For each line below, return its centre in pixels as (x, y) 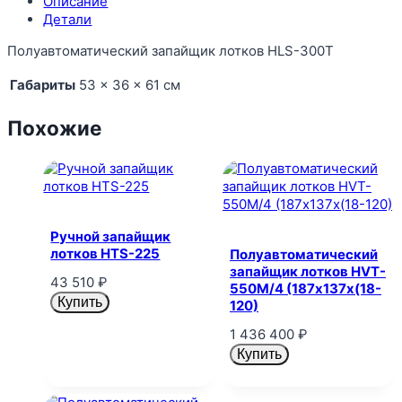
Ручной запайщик (111, 237)
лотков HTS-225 (105, 254)
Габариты (43, 84)
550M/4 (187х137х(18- (306, 289)
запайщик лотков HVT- (308, 272)
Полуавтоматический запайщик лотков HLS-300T (171, 50)
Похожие (55, 128)
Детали (68, 19)
